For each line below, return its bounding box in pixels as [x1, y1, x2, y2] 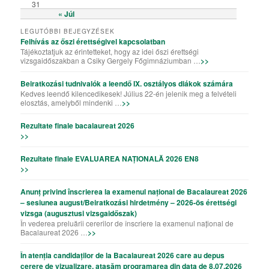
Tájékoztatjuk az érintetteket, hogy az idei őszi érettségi [20, 46, 199, 56]
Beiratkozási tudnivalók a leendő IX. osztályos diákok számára [20, 77, 234, 89]
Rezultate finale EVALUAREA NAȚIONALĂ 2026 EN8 [20, 153, 199, 164]
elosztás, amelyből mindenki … [20, 97, 122, 107]
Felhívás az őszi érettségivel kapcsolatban [20, 35, 166, 47]
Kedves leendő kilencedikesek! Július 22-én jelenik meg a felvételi [20, 88, 237, 98]
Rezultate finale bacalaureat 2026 [20, 119, 135, 131]
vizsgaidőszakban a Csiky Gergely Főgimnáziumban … [20, 55, 201, 65]
